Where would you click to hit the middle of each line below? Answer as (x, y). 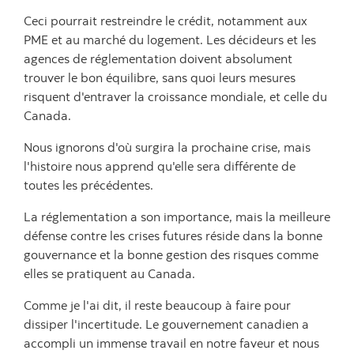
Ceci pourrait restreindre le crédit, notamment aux (166, 21)
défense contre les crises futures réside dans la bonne (173, 235)
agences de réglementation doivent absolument (158, 58)
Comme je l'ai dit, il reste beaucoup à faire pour (157, 305)
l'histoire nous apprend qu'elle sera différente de (160, 166)
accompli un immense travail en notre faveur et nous (171, 343)
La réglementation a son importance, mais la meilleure (177, 217)
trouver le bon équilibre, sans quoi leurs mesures (160, 77)
